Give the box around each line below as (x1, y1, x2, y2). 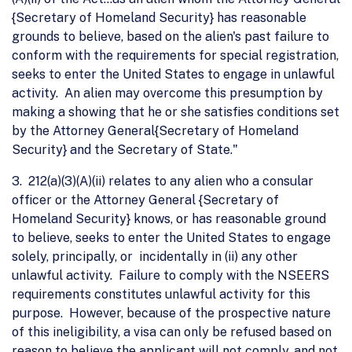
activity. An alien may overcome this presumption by (12, 85, 323, 101)
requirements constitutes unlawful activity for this (12, 286, 310, 302)
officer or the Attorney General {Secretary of (12, 192, 279, 207)
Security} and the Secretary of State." (12, 141, 238, 157)
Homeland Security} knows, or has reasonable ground (12, 211, 326, 226)
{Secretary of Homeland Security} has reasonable (12, 9, 306, 25)
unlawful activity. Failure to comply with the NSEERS (12, 267, 329, 283)
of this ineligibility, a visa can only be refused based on (12, 324, 332, 339)
